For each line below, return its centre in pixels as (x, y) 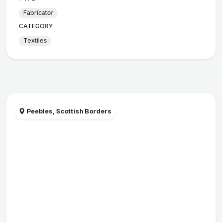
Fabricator (38, 13)
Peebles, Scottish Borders (69, 111)
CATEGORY (36, 26)
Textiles (35, 41)
